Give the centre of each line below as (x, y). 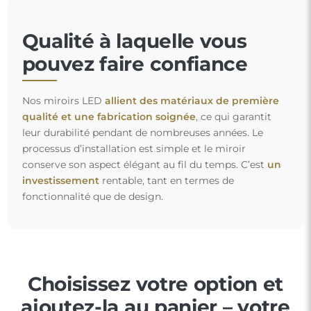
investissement (60, 180)
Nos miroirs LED (63, 101)
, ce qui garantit (233, 117)
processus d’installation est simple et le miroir (134, 149)
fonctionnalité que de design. (92, 196)
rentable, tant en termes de (166, 180)
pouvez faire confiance (135, 64)
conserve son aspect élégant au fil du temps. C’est (144, 165)
